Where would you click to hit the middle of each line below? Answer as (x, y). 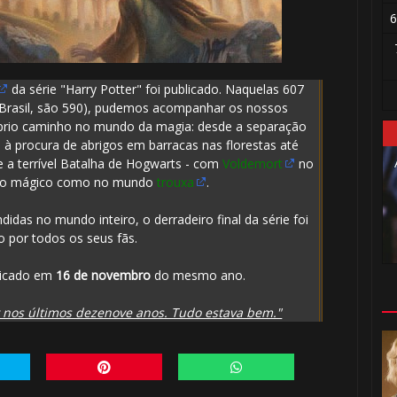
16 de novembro (104, 276)
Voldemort (253, 164)
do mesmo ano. (198, 276)
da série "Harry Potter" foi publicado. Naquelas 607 (156, 90)
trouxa (176, 183)
